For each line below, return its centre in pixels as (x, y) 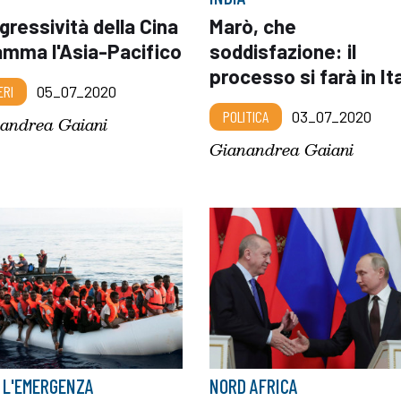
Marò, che (252, 26)
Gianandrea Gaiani (281, 149)
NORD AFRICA (253, 385)
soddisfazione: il (282, 51)
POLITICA (245, 116)
